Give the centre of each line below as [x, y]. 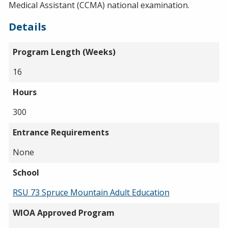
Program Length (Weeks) [64, 52]
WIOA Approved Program [64, 212]
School [26, 172]
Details [27, 26]
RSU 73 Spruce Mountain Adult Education [91, 192]
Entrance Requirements [61, 132]
